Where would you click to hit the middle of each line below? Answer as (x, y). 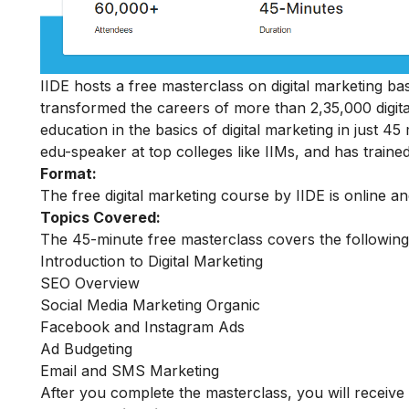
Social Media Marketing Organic (152, 305)
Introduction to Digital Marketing (154, 262)
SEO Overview (92, 283)
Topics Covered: (100, 218)
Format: (68, 174)
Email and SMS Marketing (132, 371)
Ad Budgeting (89, 349)
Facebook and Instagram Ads (145, 327)
